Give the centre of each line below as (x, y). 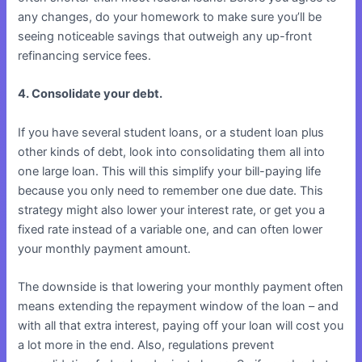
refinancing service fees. (85, 55)
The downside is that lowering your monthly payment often (181, 286)
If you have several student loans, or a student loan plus (171, 132)
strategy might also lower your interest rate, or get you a (172, 210)
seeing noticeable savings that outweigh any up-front (165, 36)
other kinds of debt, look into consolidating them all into (172, 152)
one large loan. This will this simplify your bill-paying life (170, 171)
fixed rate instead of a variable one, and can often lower (170, 229)
